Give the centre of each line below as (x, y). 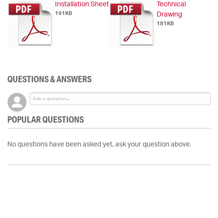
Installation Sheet (82, 5)
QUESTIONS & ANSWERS (49, 79)
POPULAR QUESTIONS (45, 119)
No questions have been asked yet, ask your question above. (99, 145)
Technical (171, 5)
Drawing (169, 15)
